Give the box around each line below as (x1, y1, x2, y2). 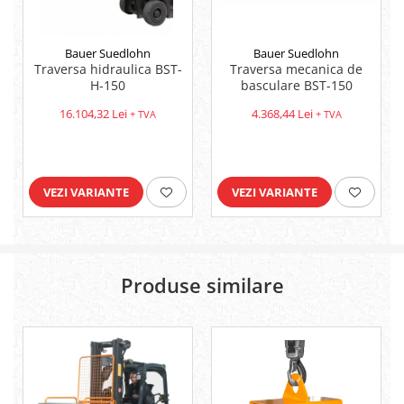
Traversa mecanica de (230, 60, 363, 78)
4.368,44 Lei (251, 106, 313, 123)
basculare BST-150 (240, 77, 353, 95)
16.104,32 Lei (60, 106, 127, 123)
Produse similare (120, 271, 284, 299)
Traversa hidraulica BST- (33, 60, 182, 78)
